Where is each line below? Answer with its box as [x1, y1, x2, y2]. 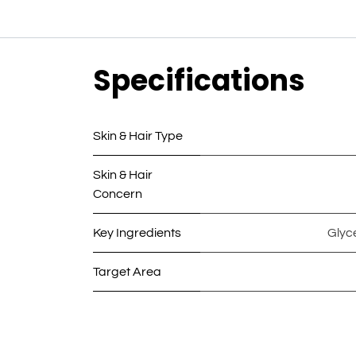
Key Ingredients [93, 226, 181, 240]
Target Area [93, 265, 161, 279]
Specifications [93, 60, 305, 102]
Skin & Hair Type [93, 130, 183, 143]
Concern [93, 188, 142, 201]
